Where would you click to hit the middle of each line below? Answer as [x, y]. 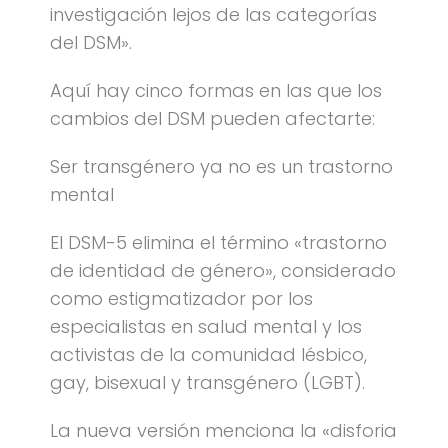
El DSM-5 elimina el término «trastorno [218, 242]
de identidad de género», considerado [223, 270]
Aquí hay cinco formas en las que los [216, 90]
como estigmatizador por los [181, 298]
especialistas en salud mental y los [206, 326]
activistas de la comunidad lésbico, [208, 354]
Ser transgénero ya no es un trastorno [221, 166]
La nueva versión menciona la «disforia [223, 430]
